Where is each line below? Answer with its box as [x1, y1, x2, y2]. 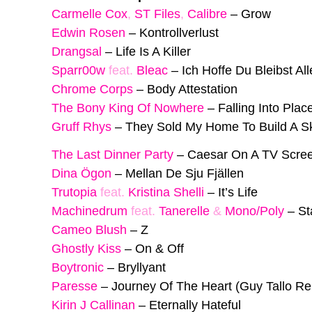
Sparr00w [52, 63, 105, 77]
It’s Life [218, 185, 258, 200]
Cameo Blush [52, 223, 127, 237]
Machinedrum [52, 204, 127, 219]
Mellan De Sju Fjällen [125, 166, 244, 181]
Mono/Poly [225, 204, 284, 219]
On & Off [135, 242, 184, 256]
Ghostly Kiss [52, 242, 121, 256]
